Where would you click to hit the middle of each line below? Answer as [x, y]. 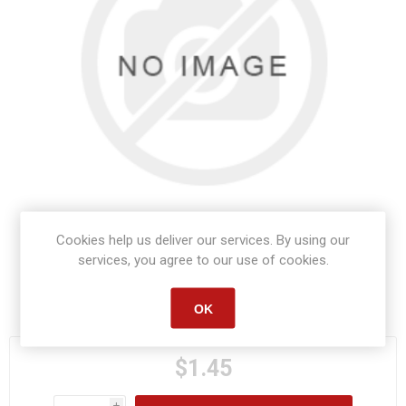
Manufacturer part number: [179, 301]
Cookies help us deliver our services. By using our [203, 240]
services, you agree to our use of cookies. [203, 260]
